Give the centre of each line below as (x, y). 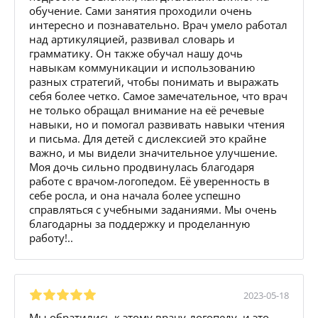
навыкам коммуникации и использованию (142, 67)
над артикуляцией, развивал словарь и (132, 39)
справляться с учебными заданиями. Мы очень (153, 209)
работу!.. (51, 237)
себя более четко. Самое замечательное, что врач (158, 95)
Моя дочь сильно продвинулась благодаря (142, 166)
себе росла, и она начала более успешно (135, 195)
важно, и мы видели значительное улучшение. (153, 152)
